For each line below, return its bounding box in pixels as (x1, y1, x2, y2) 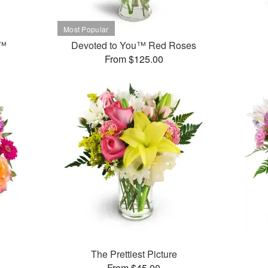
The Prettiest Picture (90, 247, 177, 261)
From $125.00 (104, 52, 163, 66)
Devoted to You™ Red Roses (71, 38, 197, 53)
